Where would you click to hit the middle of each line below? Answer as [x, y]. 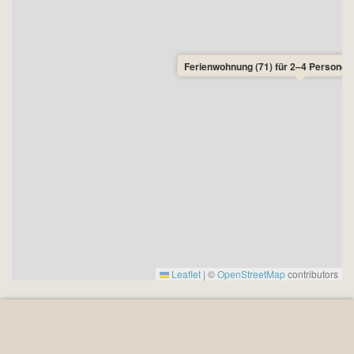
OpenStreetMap [251, 274]
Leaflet [185, 274]
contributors [312, 274]
